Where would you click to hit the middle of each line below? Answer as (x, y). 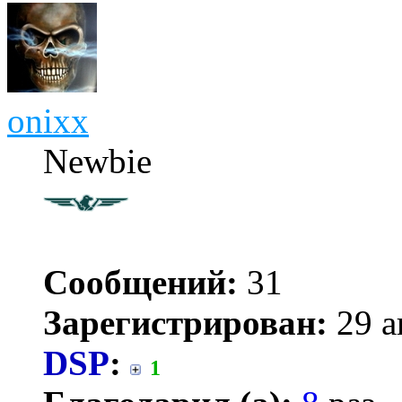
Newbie (97, 162)
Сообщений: (140, 283)
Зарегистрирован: (185, 323)
